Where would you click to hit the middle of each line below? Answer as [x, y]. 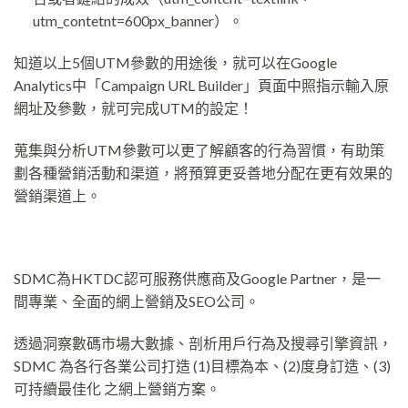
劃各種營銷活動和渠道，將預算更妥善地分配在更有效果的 [203, 172]
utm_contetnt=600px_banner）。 [138, 21]
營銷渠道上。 [57, 195]
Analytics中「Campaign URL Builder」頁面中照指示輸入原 [201, 85]
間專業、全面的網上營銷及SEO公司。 [137, 301]
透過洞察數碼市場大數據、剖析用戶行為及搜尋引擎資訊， [203, 343]
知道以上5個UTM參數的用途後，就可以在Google [175, 62]
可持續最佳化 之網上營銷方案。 [117, 389]
